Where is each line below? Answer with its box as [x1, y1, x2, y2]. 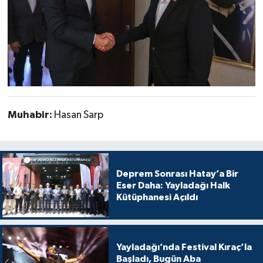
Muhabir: [7, 110, 54, 121]
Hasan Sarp [53, 110, 103, 121]
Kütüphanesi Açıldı [116, 192, 198, 202]
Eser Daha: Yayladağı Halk [116, 180, 230, 190]
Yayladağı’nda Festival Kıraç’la [116, 242, 252, 252]
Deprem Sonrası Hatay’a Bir [116, 168, 238, 178]
